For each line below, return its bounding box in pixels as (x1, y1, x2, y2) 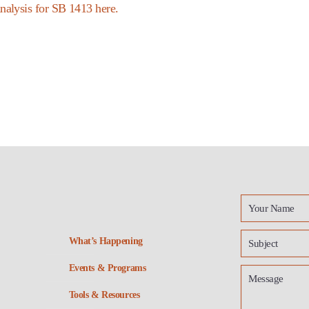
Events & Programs (68, 262, 146, 273)
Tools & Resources (68, 289, 140, 300)
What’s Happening (68, 235, 143, 246)
